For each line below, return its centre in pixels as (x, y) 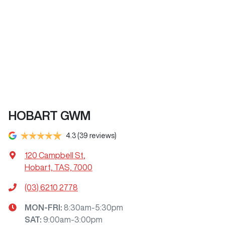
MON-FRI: (44, 207)
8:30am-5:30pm (93, 207)
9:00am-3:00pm (73, 219)
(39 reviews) (97, 135)
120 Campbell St (54, 155)
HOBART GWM (50, 115)
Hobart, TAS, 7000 (59, 167)
